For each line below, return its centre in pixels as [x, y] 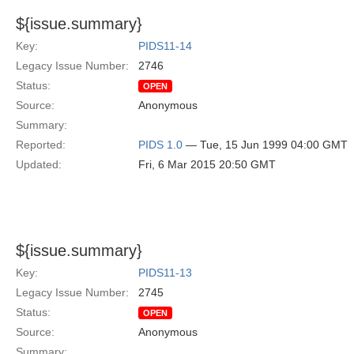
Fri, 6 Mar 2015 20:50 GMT [207, 164]
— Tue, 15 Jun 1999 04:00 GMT [265, 145]
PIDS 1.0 [160, 145]
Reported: [41, 145]
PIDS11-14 [165, 46]
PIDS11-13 [165, 273]
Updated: [39, 164]
